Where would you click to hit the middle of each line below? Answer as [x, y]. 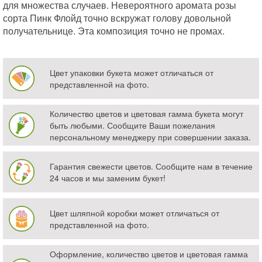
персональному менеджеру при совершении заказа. [150, 137]
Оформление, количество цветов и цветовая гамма [149, 254]
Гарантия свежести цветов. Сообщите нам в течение [151, 166]
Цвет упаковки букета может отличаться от [132, 72]
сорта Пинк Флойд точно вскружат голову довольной [117, 18]
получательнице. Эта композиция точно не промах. [114, 30]
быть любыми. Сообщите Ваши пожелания [132, 125]
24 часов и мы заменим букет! [108, 177]
